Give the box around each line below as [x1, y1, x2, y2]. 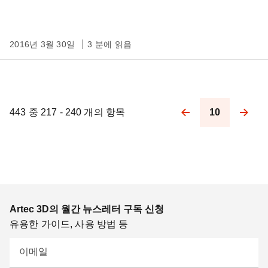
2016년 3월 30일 [10, 39, 78, 49]
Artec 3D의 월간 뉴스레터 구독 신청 [10, 204, 164, 214]
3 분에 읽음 [87, 39, 132, 49]
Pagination [147, 114, 208, 127]
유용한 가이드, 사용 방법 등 [10, 219, 129, 229]
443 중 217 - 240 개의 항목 [10, 107, 126, 117]
